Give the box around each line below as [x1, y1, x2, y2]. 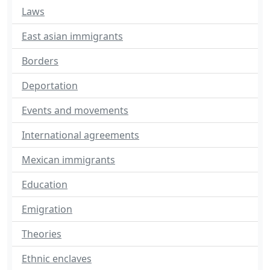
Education [22, 178, 67, 191]
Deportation [22, 79, 78, 92]
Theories [22, 227, 61, 240]
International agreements [22, 128, 139, 142]
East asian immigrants [22, 30, 123, 43]
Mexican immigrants [22, 153, 115, 166]
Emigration [22, 202, 72, 216]
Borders [22, 54, 58, 67]
